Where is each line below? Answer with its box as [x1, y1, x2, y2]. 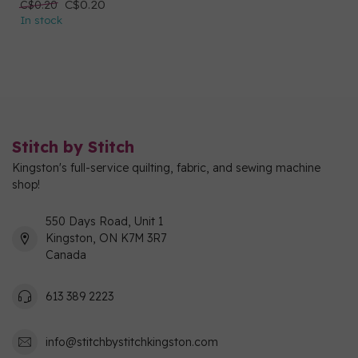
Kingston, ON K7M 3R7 [46, 231, 166, 245]
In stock [20, 14, 62, 26]
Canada [46, 248, 86, 262]
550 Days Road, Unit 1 [46, 214, 163, 229]
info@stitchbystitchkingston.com [46, 334, 218, 349]
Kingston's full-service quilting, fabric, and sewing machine [12, 161, 320, 175]
